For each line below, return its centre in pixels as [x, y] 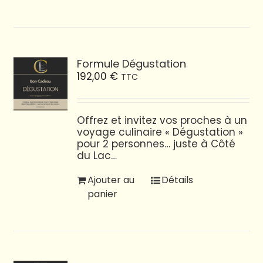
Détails [177, 180]
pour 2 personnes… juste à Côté [156, 144]
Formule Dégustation [132, 63]
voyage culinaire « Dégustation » [160, 132]
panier [103, 194]
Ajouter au [111, 180]
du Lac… [97, 155]
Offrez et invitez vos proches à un [162, 120]
